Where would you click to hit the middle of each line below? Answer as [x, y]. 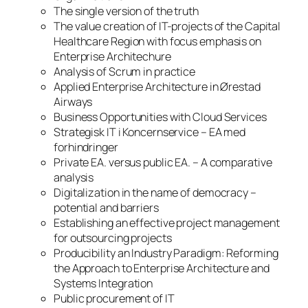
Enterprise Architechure [112, 56]
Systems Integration [103, 283]
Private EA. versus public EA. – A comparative [163, 162]
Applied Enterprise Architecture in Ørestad [157, 86]
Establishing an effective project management [167, 222]
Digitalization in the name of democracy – [155, 192]
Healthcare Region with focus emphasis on [157, 41]
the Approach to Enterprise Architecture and [162, 268]
